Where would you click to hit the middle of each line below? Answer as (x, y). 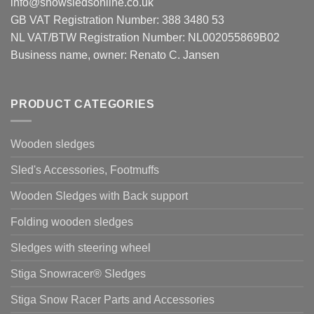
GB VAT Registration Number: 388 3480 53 (117, 20)
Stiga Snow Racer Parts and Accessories (112, 300)
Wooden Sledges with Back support (99, 196)
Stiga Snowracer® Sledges (78, 274)
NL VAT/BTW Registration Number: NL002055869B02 (145, 37)
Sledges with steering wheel (81, 248)
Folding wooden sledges (72, 222)
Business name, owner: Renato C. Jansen (115, 55)
